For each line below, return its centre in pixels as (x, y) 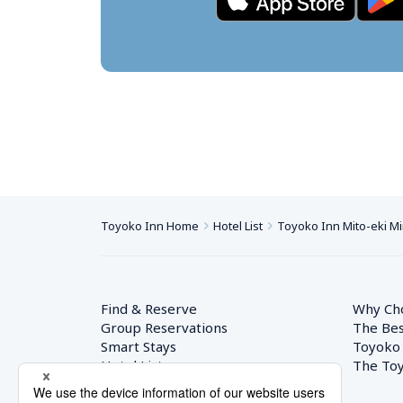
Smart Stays (139, 346)
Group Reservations (164, 327)
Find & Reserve (149, 309)
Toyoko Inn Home (150, 226)
